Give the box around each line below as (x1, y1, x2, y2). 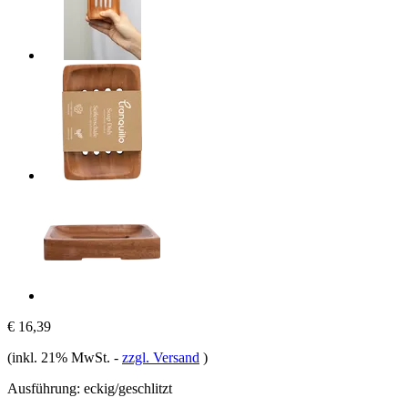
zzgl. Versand (122, 349, 199, 365)
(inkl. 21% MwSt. (7, 349, 114, 365)
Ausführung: (7, 380, 80, 396)
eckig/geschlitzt (84, 380, 172, 396)
